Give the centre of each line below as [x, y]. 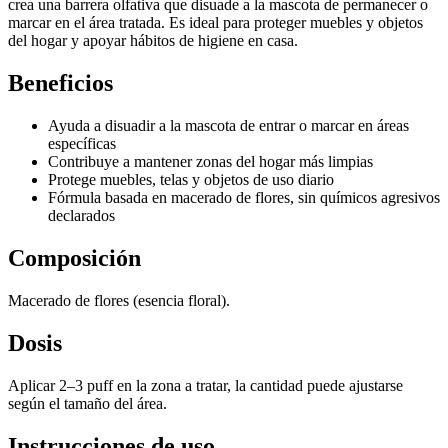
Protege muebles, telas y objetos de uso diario [191, 180]
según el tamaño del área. [87, 403]
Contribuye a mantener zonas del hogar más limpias [210, 162]
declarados [81, 216]
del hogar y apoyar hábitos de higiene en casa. [153, 41]
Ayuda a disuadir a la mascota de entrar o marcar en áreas [228, 126]
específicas [82, 144]
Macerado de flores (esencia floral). [119, 300]
